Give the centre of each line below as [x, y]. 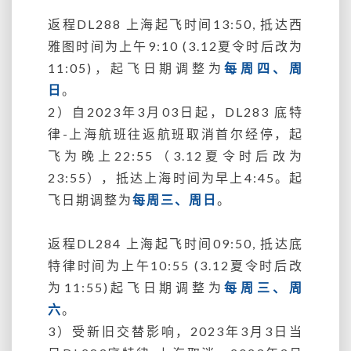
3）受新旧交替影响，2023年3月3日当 [175, 331]
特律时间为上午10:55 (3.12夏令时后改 [175, 265]
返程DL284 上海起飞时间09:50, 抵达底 [175, 243]
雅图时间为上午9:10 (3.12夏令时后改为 [175, 46]
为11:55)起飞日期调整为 [136, 287]
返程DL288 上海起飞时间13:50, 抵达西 [175, 24]
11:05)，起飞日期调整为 [136, 68]
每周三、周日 [175, 199]
